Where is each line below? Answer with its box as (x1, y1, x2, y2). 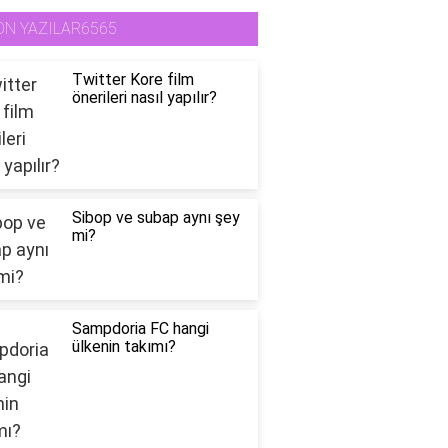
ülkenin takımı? (71, 337, 176, 357)
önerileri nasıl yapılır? (71, 88, 217, 108)
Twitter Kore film (71, 70, 194, 90)
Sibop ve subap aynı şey (71, 208, 240, 228)
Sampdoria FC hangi (71, 319, 209, 339)
